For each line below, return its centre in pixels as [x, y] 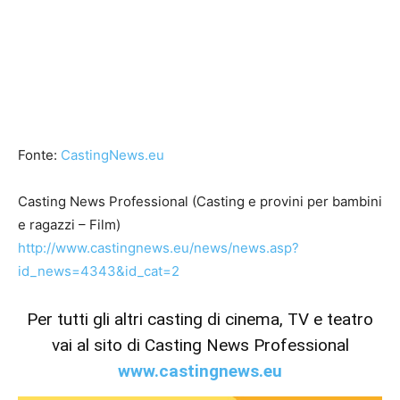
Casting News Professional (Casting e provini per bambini [200, 202]
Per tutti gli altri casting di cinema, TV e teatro [200, 320]
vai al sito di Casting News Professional [200, 346]
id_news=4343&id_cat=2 [99, 271]
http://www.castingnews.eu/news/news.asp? [158, 248]
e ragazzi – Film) [69, 225]
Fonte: [39, 155]
